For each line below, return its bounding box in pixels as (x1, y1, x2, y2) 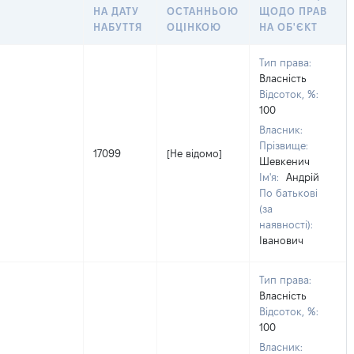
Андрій (286, 171, 319, 183)
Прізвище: (259, 140, 308, 151)
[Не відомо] (167, 148, 222, 159)
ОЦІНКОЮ (167, 21, 222, 32)
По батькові (259, 187, 318, 198)
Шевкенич (259, 156, 310, 167)
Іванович (259, 235, 303, 246)
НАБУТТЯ (93, 21, 143, 32)
